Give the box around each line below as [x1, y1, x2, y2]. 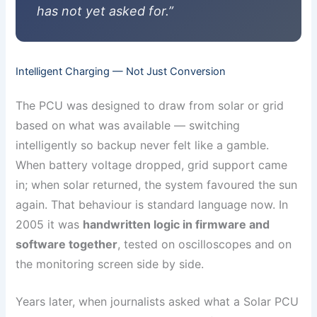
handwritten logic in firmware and [83, 217, 270, 231]
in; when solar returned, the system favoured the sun [16, 177, 298, 192]
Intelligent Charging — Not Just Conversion [16, 64, 226, 78]
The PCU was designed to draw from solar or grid [16, 98, 284, 113]
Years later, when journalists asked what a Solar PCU [16, 294, 299, 309]
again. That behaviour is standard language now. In [16, 197, 289, 212]
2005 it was [16, 217, 83, 231]
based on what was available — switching [16, 117, 241, 132]
